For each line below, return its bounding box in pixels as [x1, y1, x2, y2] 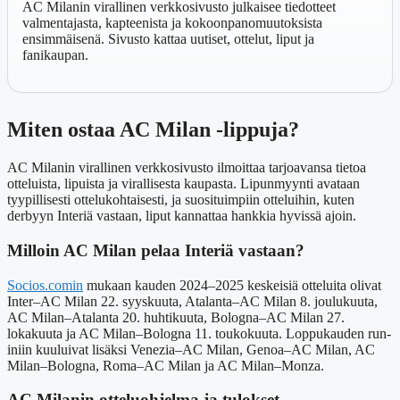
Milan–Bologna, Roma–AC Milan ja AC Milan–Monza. [7, 357, 324, 373]
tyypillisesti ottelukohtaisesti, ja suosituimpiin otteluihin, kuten [7, 192, 354, 208]
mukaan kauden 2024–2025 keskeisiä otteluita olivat [83, 277, 381, 293]
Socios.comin [7, 277, 83, 293]
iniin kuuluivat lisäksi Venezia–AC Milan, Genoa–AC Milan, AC [7, 341, 375, 357]
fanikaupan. [22, 47, 88, 63]
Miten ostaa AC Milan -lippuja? [7, 118, 299, 142]
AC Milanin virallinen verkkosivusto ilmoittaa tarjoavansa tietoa [7, 160, 366, 176]
